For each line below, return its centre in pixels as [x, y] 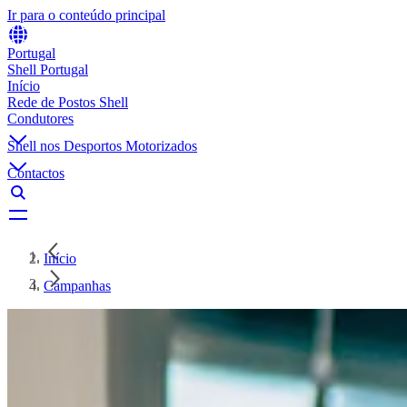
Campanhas [77, 286]
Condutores [40, 119]
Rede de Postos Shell [68, 102]
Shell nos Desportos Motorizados [102, 146]
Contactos [36, 173]
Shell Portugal [48, 69]
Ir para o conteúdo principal [86, 15]
